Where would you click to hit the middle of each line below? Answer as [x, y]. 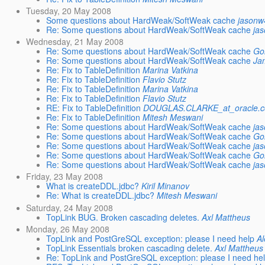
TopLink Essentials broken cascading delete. [130, 248]
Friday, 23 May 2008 [65, 177]
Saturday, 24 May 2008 [70, 207]
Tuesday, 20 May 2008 [69, 10]
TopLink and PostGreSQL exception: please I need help [151, 238]
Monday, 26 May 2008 [68, 229]
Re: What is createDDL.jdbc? [101, 195]
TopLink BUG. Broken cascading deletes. [123, 217]
